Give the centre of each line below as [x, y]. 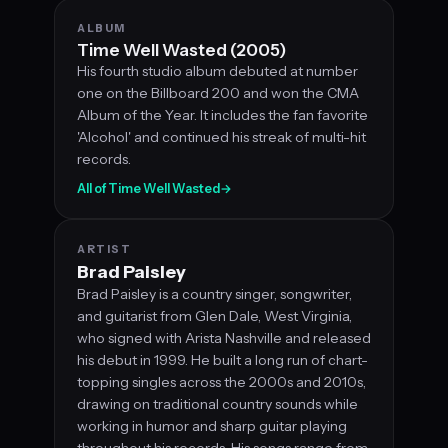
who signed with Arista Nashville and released [224, 337]
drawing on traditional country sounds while [217, 403]
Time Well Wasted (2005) [181, 49]
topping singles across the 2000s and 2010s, [221, 381]
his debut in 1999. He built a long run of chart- [222, 359]
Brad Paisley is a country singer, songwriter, [214, 293]
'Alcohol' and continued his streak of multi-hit [221, 136]
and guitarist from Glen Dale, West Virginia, [214, 315]
